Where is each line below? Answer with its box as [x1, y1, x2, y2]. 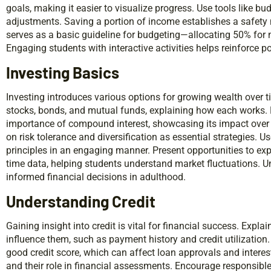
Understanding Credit [6, 191, 155, 211]
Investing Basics [6, 62, 119, 82]
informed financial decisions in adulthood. [6, 171, 186, 183]
